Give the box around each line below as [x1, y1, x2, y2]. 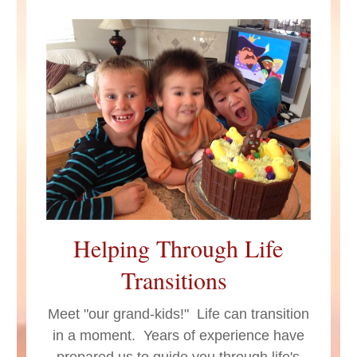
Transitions [121, 264, 236, 296]
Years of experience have [143, 328, 304, 344]
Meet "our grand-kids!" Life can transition [47, 306, 309, 323]
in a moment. [52, 328, 143, 344]
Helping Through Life [73, 232, 284, 265]
